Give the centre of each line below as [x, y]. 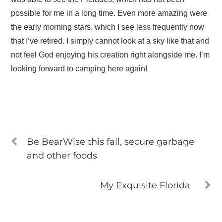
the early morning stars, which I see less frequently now [108, 27]
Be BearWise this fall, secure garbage [111, 141]
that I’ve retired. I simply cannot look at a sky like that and [110, 41]
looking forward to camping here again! [79, 68]
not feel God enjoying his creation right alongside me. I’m [111, 55]
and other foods [62, 155]
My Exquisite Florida [145, 185]
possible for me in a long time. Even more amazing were [109, 13]
